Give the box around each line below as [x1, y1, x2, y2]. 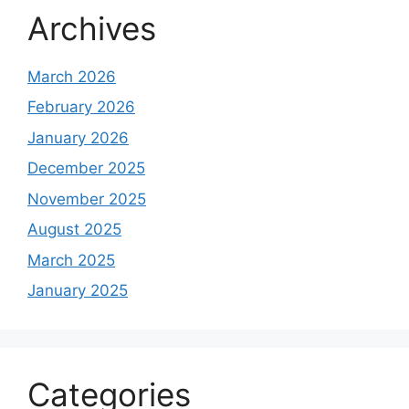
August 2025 [27, 220, 121, 239]
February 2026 [27, 98, 135, 117]
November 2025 [27, 189, 146, 208]
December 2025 [27, 159, 145, 178]
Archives [27, 8, 156, 47]
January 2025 [27, 281, 128, 300]
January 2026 [27, 128, 129, 147]
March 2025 [27, 250, 115, 269]
